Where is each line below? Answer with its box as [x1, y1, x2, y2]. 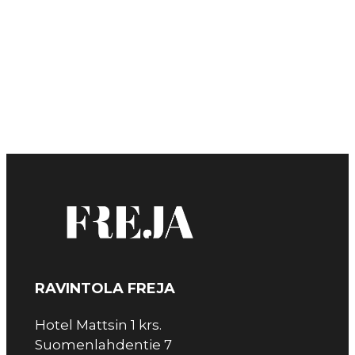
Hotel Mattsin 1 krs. [35, 317, 162, 334]
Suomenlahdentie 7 [35, 337, 172, 353]
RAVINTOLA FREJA [35, 280, 175, 298]
